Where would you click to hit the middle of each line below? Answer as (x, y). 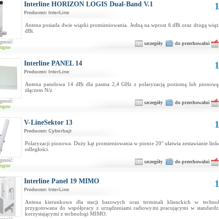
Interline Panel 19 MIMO (62, 181)
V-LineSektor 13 (48, 122)
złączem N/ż (39, 90)
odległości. (37, 149)
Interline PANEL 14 (53, 63)
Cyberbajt (60, 131)
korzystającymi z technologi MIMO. (66, 214)
